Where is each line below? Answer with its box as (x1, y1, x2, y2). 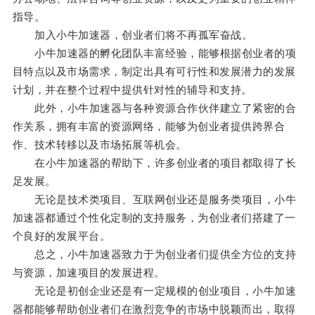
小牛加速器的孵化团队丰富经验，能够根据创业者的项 (12, 47, 297, 60)
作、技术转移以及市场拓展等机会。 (12, 139, 187, 151)
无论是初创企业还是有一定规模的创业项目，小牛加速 (12, 285, 297, 297)
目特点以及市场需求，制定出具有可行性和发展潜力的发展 (12, 65, 296, 78)
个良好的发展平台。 (12, 230, 111, 243)
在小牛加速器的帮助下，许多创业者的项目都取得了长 (12, 157, 297, 169)
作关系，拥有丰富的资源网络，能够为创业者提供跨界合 (12, 120, 285, 133)
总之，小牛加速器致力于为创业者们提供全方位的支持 (12, 248, 297, 261)
